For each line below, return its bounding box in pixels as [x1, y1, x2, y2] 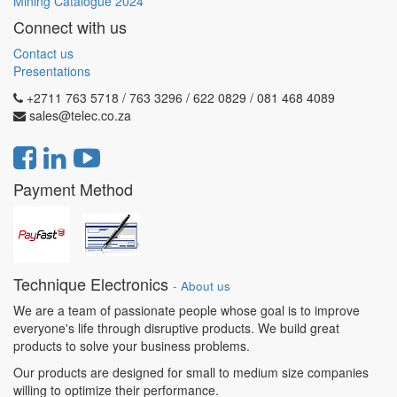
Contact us [13, 44, 74, 62]
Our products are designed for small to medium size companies [13, 363, 369, 381]
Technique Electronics [13, 272, 168, 295]
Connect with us [13, 15, 127, 38]
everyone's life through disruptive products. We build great [13, 319, 339, 337]
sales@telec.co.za [29, 106, 131, 124]
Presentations [13, 62, 90, 80]
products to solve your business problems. [13, 337, 250, 354]
